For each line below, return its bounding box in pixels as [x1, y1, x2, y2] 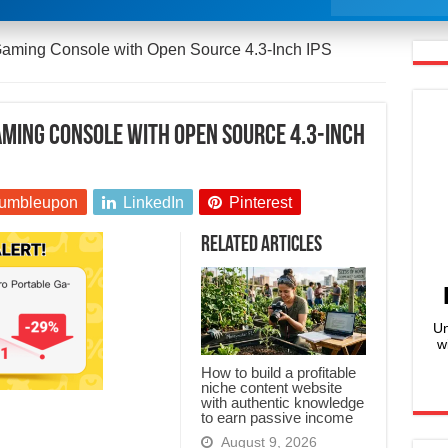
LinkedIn [122, 194, 184, 212]
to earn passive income [200, 409, 353, 427]
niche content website [200, 379, 342, 397]
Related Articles [200, 234, 322, 258]
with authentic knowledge [200, 394, 364, 412]
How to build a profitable [200, 364, 356, 382]
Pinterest [228, 194, 292, 212]
